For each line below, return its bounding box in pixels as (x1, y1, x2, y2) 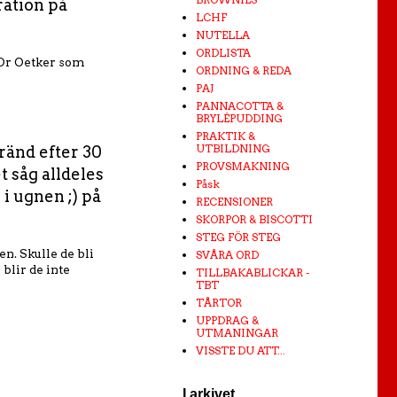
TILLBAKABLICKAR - (196, 266, 309, 279)
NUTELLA (196, 28, 250, 42)
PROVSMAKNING (196, 160, 290, 173)
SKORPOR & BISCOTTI (196, 213, 313, 226)
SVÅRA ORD (196, 248, 259, 261)
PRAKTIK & (196, 129, 255, 143)
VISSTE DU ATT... (196, 344, 285, 357)
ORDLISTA (196, 46, 251, 59)
